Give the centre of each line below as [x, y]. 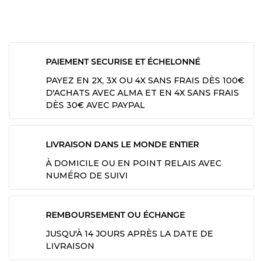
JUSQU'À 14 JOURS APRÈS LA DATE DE [129, 233]
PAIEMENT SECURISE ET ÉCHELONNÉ [123, 61]
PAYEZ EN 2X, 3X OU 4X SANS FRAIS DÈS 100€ [145, 80]
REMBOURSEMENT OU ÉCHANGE [115, 215]
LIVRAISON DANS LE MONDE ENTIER [122, 144]
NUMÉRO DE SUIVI [87, 175]
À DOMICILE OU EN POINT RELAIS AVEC [134, 163]
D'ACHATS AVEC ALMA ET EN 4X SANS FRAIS [142, 92]
